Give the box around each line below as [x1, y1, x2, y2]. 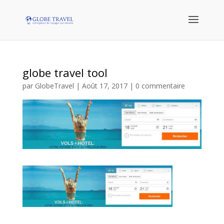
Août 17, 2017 [81, 81, 127, 90]
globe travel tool [22, 65, 107, 80]
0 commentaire [135, 81, 185, 90]
